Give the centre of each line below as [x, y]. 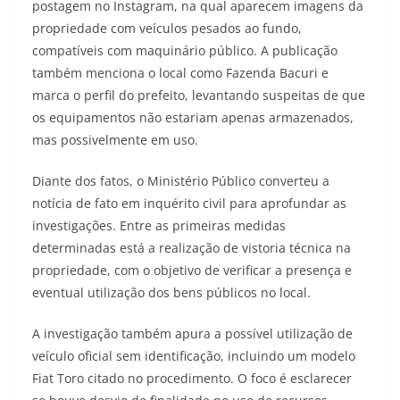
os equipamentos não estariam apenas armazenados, [193, 117]
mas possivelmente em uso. [115, 139]
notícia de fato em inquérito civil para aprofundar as [189, 203]
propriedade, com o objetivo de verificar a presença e [192, 270]
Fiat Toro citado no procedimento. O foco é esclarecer [192, 378]
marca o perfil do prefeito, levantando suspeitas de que [199, 95]
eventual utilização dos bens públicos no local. [171, 292]
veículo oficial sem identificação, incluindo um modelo [194, 355]
